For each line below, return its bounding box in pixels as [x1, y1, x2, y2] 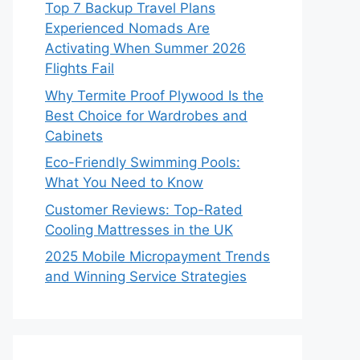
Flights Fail [45, 60, 114, 76]
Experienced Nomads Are [45, 20, 210, 36]
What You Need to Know [45, 174, 203, 190]
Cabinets [45, 127, 103, 144]
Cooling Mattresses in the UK [45, 221, 233, 238]
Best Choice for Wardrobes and [45, 107, 247, 124]
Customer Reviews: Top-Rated [45, 201, 243, 218]
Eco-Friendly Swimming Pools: [45, 154, 240, 170]
